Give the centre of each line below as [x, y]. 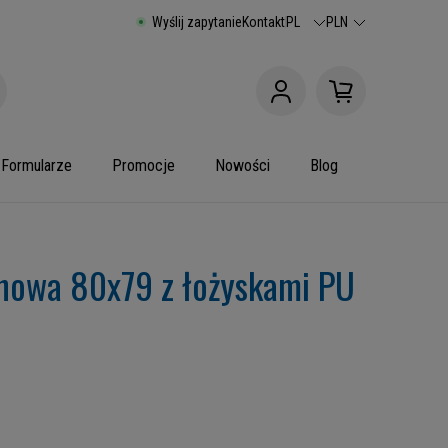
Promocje [143, 165]
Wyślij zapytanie [197, 22]
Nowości [242, 165]
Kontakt [263, 22]
